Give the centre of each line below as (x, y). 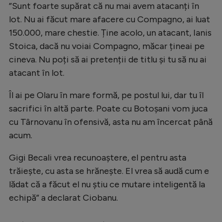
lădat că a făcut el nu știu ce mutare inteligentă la (107, 185)
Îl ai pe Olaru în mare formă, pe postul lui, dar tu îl (106, 95)
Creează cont (86, 19)
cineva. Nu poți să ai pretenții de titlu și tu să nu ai (108, 60)
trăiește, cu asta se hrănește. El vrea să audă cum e (109, 171)
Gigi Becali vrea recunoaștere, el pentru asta (98, 158)
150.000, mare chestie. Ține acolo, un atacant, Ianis (110, 33)
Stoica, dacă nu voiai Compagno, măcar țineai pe (107, 46)
